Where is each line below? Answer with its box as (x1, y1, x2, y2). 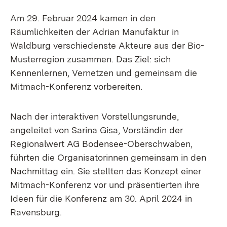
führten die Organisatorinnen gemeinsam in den (10, 152, 206, 163)
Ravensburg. (10, 207, 62, 217)
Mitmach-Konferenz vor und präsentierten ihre (10, 179, 200, 190)
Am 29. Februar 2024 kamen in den (10, 13, 156, 23)
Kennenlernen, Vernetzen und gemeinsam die (10, 67, 197, 78)
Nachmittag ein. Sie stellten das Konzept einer (10, 166, 201, 176)
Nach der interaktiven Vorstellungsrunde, (10, 111, 179, 122)
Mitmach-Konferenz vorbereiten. (10, 81, 142, 92)
